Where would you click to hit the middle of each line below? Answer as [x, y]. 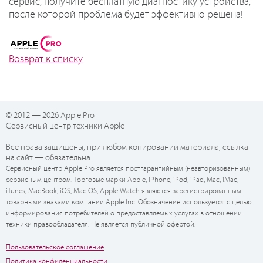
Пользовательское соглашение [55, 248]
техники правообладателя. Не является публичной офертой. [101, 225]
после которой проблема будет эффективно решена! [126, 15]
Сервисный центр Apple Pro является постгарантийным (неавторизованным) [128, 169]
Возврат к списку [46, 60]
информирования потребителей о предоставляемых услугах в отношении [124, 214]
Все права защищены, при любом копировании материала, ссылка [127, 148]
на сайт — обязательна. [49, 158]
